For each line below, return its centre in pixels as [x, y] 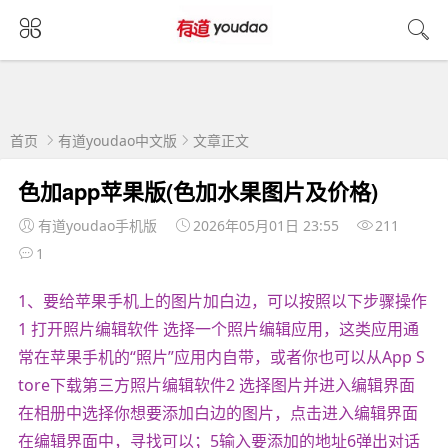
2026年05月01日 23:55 [265, 225]
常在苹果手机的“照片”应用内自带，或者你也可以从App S [221, 356]
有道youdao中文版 [117, 140]
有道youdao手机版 [97, 225]
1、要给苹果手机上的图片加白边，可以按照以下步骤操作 [222, 300]
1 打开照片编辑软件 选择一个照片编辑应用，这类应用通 [218, 328]
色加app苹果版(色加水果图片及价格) [197, 190]
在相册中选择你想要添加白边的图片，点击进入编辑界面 [217, 412]
